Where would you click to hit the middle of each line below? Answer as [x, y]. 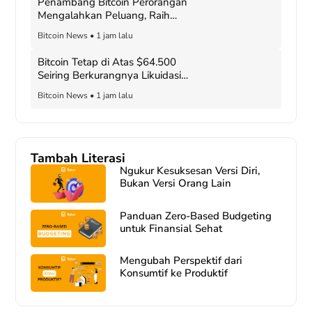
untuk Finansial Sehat [171, 228]
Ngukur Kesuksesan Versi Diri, [190, 171]
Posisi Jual [61, 89]
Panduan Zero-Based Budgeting [195, 216]
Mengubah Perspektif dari [181, 260]
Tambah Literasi [78, 158]
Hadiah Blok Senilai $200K [100, 29]
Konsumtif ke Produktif [173, 273]
